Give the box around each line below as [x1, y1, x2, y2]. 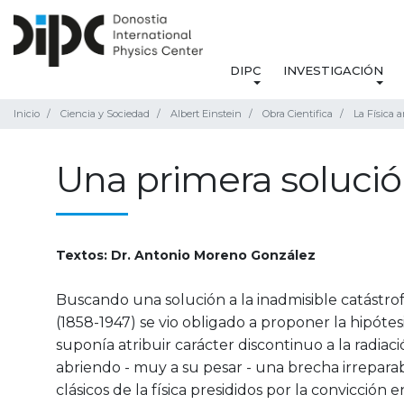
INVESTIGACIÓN [282, 63, 383, 78]
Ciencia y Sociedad [60, 107, 150, 121]
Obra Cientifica [262, 107, 333, 121]
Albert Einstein [170, 107, 242, 121]
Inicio [14, 107, 40, 121]
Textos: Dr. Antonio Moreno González [56, 247, 316, 264]
